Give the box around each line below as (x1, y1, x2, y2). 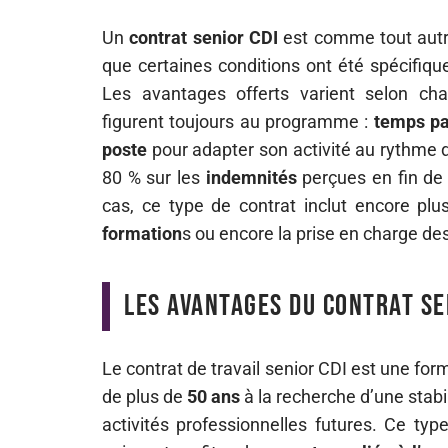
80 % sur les (102, 167, 206, 188)
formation (102, 223, 182, 244)
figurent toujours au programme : (102, 111, 374, 132)
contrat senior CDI (129, 27, 279, 48)
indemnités (205, 167, 297, 188)
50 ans (187, 386, 241, 407)
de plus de (102, 386, 188, 407)
